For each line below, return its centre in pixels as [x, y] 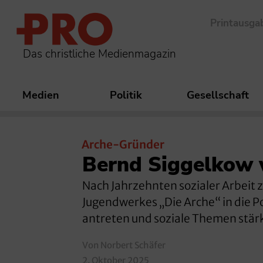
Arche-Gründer [123, 145]
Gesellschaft [218, 95]
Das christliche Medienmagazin [100, 54]
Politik [126, 95]
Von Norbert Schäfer [124, 245]
